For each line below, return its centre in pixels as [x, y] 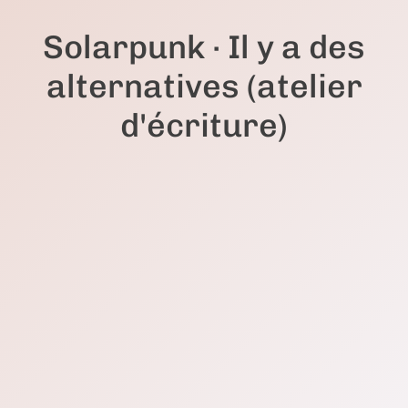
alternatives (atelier [204, 86]
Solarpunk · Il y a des [204, 46]
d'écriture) [204, 125]
